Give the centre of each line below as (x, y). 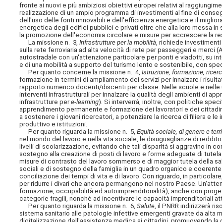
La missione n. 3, (50, 42)
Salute (146, 206)
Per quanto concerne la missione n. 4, (81, 72)
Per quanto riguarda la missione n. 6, (78, 206)
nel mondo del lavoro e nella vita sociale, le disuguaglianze (106, 139)
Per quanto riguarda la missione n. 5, (78, 131)
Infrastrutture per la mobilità (118, 42)
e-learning (85, 102)
